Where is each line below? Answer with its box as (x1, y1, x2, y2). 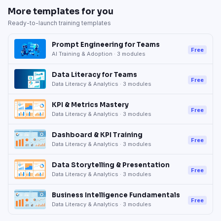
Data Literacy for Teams (52, 70, 137, 79)
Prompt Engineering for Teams (52, 40, 160, 49)
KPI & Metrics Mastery (52, 100, 129, 109)
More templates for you (8, 6, 113, 17)
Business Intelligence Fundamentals (52, 190, 180, 199)
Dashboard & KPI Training (52, 130, 143, 139)
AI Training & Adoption (52, 50, 112, 57)
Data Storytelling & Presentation (52, 160, 170, 169)
